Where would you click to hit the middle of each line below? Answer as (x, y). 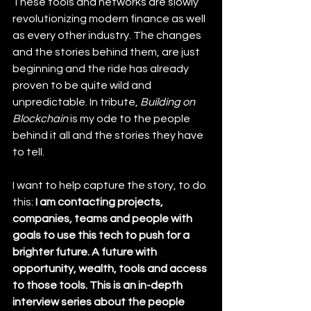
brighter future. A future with (86, 252)
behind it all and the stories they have (109, 136)
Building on (169, 102)
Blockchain (40, 119)
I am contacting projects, (100, 202)
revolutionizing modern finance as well (110, 19)
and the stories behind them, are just (107, 52)
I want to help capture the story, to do (110, 186)
